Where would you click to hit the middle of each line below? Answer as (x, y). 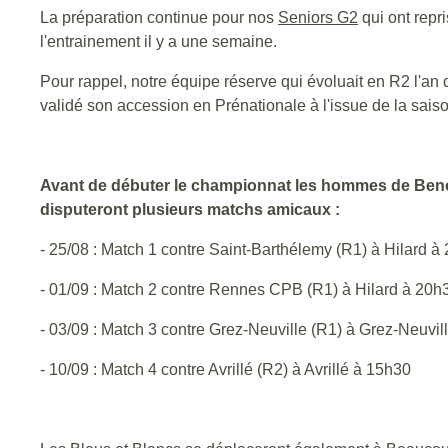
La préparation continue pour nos (159, 17)
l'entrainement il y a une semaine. (158, 41)
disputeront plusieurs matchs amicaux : (190, 209)
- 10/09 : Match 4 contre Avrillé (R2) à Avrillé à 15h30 (227, 369)
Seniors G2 (318, 17)
